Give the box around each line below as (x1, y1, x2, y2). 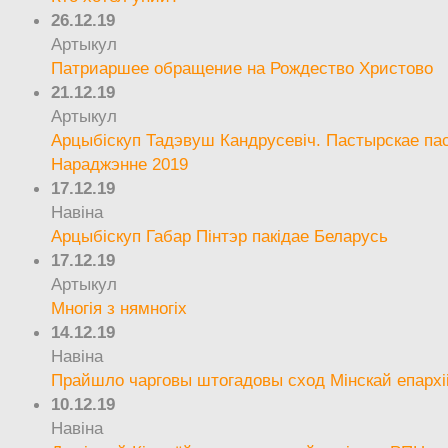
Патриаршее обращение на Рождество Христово (51, 57, 434, 78)
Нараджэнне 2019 (51, 153, 189, 174)
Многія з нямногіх (51, 297, 188, 318)
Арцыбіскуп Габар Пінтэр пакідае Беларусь (51, 225, 389, 246)
